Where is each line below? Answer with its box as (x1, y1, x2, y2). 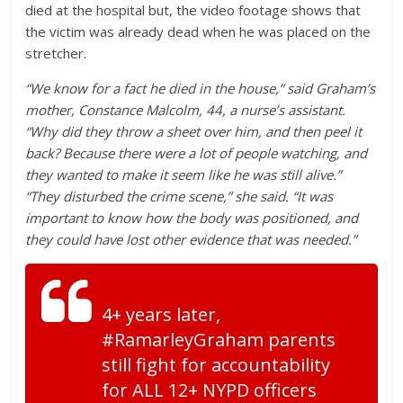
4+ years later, (102, 302, 221, 327)
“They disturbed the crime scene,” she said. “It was (25, 187, 334, 206)
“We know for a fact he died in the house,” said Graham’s (25, 79, 376, 98)
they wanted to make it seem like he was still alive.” (25, 166, 342, 184)
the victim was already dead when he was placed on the (25, 22, 372, 41)
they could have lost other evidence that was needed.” (25, 230, 357, 249)
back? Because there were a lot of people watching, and (25, 144, 368, 163)
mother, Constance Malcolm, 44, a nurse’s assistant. (25, 101, 346, 120)
